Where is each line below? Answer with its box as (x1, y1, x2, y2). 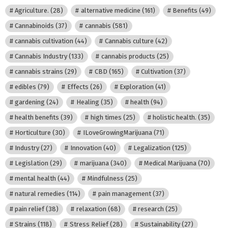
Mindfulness (87, 175, 124, 183)
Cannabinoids (15, 22, 54, 30)
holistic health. (152, 113, 196, 122)
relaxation (76, 205, 106, 213)
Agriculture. (15, 7, 49, 15)
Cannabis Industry (15, 52, 68, 61)
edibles (15, 83, 37, 91)
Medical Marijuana (144, 159, 196, 167)
